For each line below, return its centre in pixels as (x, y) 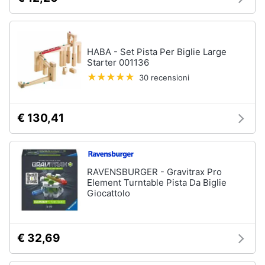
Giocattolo (109, 193)
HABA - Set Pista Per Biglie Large (157, 52)
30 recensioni (164, 77)
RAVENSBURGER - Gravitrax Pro (154, 172)
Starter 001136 (118, 62)
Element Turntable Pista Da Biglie (157, 182)
